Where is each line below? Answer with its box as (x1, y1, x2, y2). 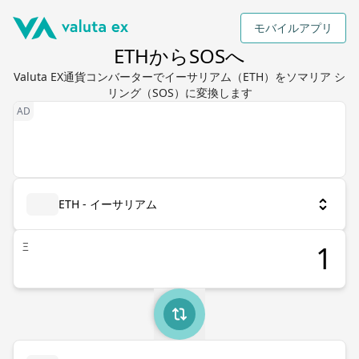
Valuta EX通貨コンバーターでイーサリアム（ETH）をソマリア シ (14, 69, 345, 84)
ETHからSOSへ (114, 42, 245, 69)
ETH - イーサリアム (58, 196, 157, 212)
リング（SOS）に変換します (107, 85, 252, 100)
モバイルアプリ (254, 20, 333, 35)
